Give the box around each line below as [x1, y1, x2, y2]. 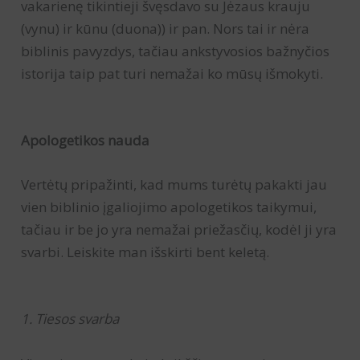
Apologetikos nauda [21, 131, 150, 149]
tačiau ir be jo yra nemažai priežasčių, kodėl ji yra [21, 220, 337, 239]
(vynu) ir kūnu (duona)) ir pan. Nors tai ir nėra [21, 18, 310, 38]
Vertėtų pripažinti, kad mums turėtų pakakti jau [21, 175, 328, 194]
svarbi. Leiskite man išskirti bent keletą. [21, 243, 270, 262]
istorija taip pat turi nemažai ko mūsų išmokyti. [21, 63, 324, 83]
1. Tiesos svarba [21, 309, 120, 329]
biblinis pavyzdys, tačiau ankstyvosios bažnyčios [21, 41, 330, 60]
